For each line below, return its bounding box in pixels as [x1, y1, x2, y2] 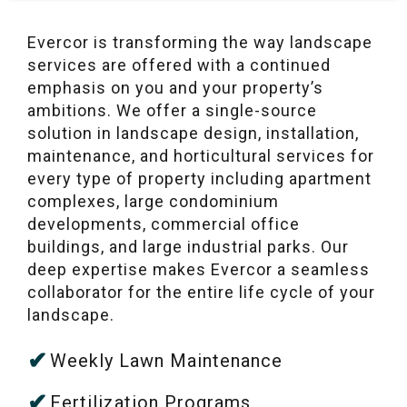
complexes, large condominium [27, 191, 279, 211]
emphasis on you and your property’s [27, 77, 323, 97]
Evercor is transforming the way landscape [27, 32, 372, 52]
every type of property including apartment [27, 168, 372, 188]
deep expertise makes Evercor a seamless [27, 259, 370, 279]
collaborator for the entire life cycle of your [27, 282, 375, 302]
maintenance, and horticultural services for [27, 145, 374, 165]
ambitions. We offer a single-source [27, 100, 317, 120]
